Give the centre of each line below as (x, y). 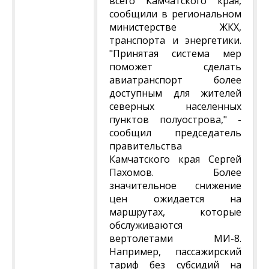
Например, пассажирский (175, 252)
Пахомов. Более (175, 172)
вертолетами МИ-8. (175, 238)
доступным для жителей (175, 93)
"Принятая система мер (175, 53)
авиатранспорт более (175, 80)
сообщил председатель (175, 133)
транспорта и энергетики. (175, 40)
